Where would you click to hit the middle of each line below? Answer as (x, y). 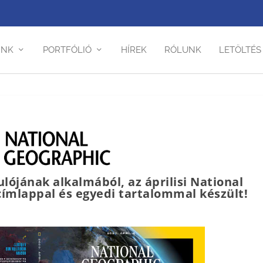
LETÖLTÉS (240, 50)
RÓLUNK (183, 50)
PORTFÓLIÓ (67, 50)
